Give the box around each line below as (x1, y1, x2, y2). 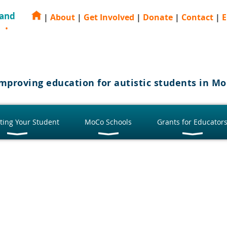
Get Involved (84, 12, 134, 23)
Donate (143, 12, 173, 23)
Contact (181, 12, 213, 23)
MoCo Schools (85, 117, 132, 127)
